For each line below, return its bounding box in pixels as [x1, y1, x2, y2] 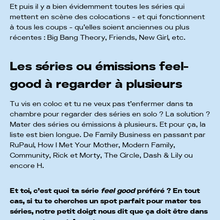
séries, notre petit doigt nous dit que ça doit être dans [10, 208, 208, 215]
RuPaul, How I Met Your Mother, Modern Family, [10, 141, 175, 149]
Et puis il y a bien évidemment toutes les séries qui [10, 3, 185, 10]
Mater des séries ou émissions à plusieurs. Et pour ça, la [10, 121, 206, 128]
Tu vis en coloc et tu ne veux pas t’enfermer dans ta [10, 100, 193, 108]
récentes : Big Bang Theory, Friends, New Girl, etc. [10, 34, 188, 41]
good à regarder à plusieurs [10, 78, 182, 90]
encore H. [10, 162, 46, 169]
